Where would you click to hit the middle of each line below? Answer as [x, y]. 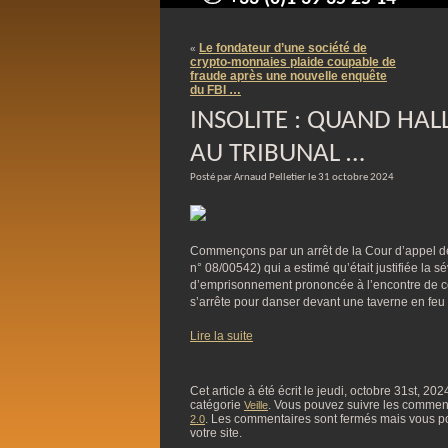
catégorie [217, 405]
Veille [256, 405]
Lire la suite [221, 336]
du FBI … [215, 90]
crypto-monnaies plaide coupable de [293, 62]
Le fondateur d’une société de [283, 48]
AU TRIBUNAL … [277, 154]
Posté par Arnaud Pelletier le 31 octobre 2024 [292, 177]
